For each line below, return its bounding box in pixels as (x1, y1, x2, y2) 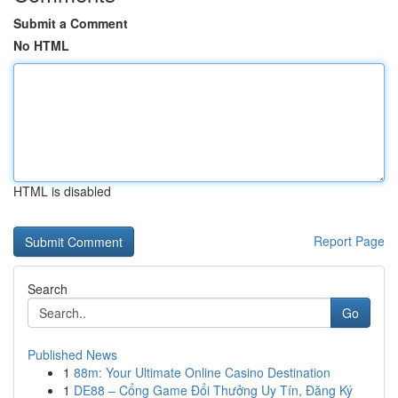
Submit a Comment (13, 14, 128, 32)
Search (28, 280, 68, 298)
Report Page (314, 232, 385, 250)
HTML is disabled (13, 182, 111, 200)
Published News (28, 346, 117, 363)
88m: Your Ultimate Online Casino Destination (74, 363, 330, 381)
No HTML (13, 36, 69, 54)
